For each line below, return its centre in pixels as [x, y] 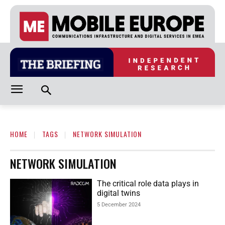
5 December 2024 [119, 205]
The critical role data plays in [148, 184]
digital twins [119, 193]
